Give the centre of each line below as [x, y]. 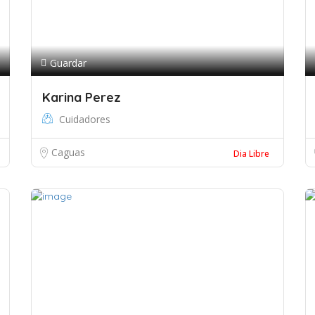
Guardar [68, 63]
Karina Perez [82, 97]
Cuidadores [85, 119]
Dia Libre [251, 154]
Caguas [68, 152]
